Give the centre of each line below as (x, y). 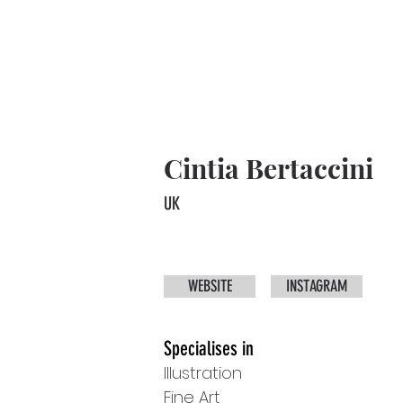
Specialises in (209, 349)
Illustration (203, 373)
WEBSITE (210, 286)
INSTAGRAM (317, 286)
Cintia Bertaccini (269, 168)
